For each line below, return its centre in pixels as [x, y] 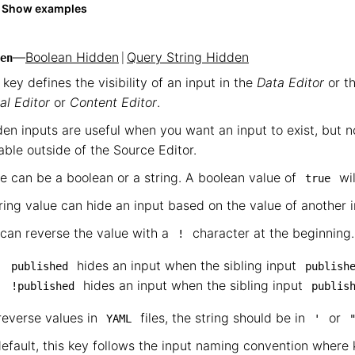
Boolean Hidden [72, 57]
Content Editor [113, 102]
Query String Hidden [188, 57]
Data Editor [290, 82]
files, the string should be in [223, 318]
